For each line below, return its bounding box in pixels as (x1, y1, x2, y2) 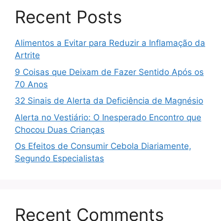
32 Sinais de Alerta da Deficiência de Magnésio (15, 96, 203, 106)
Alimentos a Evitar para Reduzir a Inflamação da (15, 38, 205, 48)
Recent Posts (15, 6, 122, 27)
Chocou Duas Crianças (15, 124, 105, 135)
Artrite (15, 50, 40, 60)
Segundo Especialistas (15, 153, 104, 163)
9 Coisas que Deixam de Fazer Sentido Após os (15, 67, 204, 77)
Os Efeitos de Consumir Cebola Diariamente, (15, 141, 191, 151)
